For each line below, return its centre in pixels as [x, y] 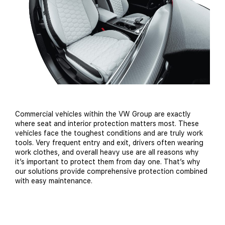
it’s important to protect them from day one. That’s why [108, 162]
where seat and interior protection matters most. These [107, 124]
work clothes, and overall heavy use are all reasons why [107, 152]
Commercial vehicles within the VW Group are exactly [103, 114]
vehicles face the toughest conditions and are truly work [109, 133]
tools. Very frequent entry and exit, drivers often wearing [109, 143]
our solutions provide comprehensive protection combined [111, 172]
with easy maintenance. [54, 181]
